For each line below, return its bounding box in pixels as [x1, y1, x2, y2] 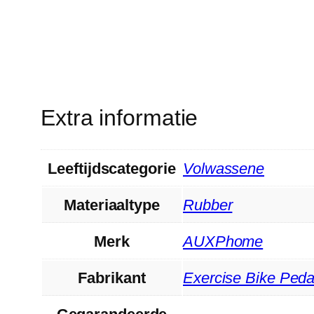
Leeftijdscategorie [48, 159, 176, 177]
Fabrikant [78, 268, 146, 287]
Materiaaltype [64, 196, 160, 214]
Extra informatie [41, 104, 198, 130]
